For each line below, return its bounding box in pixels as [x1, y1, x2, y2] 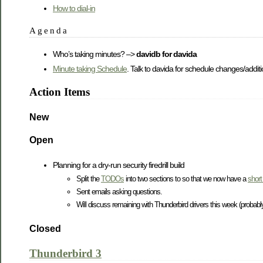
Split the [76, 174, 101, 184]
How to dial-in [53, 4, 95, 14]
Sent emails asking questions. [76, 187, 162, 197]
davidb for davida [136, 49, 197, 59]
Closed [29, 224, 61, 234]
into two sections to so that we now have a [124, 174, 248, 184]
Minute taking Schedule [53, 64, 127, 74]
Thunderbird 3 [29, 247, 102, 259]
